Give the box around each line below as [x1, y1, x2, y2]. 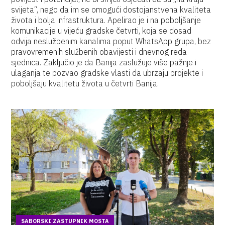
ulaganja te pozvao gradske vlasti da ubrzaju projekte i [11, 68, 203, 78]
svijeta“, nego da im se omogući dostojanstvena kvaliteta [11, 5, 211, 15]
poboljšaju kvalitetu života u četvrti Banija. [11, 78, 159, 88]
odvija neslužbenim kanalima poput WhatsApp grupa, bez [11, 36, 211, 46]
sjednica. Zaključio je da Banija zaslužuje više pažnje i [11, 57, 197, 67]
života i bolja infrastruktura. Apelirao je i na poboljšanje [11, 15, 201, 25]
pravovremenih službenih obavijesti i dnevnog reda [11, 47, 187, 57]
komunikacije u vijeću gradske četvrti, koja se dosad [11, 26, 192, 36]
